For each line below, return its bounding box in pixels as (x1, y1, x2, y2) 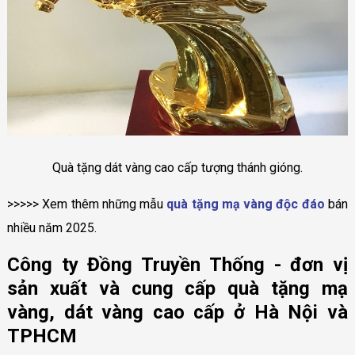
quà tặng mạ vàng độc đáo (166, 197, 325, 212)
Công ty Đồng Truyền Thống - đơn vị (6, 254, 349, 277)
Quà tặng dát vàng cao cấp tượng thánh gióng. (52, 160, 303, 176)
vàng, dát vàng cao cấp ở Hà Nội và (6, 301, 349, 324)
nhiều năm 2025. (6, 220, 97, 236)
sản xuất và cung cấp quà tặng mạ (6, 277, 349, 300)
